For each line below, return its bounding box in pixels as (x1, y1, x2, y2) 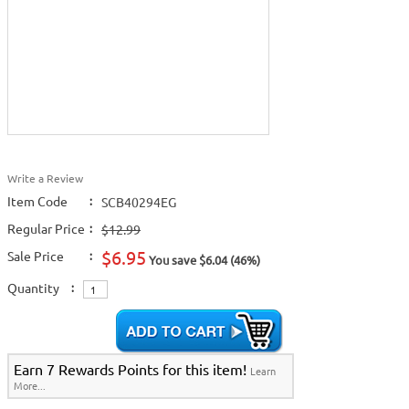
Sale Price (7, 247, 64, 264)
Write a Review (7, 171, 83, 185)
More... (14, 378, 46, 393)
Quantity (7, 279, 59, 296)
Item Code (7, 193, 68, 209)
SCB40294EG (101, 194, 176, 210)
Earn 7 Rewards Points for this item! (14, 360, 250, 378)
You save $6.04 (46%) (146, 252, 260, 267)
